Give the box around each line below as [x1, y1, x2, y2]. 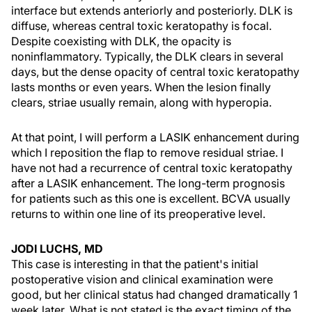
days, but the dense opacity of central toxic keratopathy [11, 65, 299, 79]
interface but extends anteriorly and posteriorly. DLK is [11, 3, 292, 17]
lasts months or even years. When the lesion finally [11, 80, 271, 94]
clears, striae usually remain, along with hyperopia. [11, 95, 272, 109]
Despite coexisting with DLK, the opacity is [11, 34, 231, 48]
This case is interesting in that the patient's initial [11, 257, 258, 271]
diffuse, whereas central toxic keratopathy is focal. [11, 19, 272, 33]
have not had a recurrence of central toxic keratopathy [11, 161, 292, 175]
